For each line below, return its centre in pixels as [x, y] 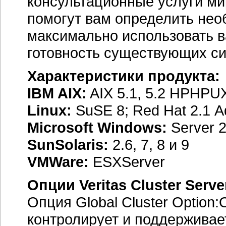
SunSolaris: [70, 145]
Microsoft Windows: [97, 127]
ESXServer [127, 162]
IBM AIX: [57, 93]
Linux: [49, 110]
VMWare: [58, 162]
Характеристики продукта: [124, 76]
